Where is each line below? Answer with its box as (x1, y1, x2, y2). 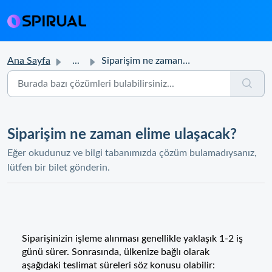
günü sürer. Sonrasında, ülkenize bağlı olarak (22, 247, 209, 257)
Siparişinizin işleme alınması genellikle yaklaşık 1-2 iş (22, 234, 243, 243)
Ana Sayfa (7, 56, 50, 66)
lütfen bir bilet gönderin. (7, 163, 110, 172)
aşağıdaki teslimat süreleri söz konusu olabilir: (22, 260, 217, 270)
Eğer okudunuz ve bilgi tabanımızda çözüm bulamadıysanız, (7, 148, 257, 158)
